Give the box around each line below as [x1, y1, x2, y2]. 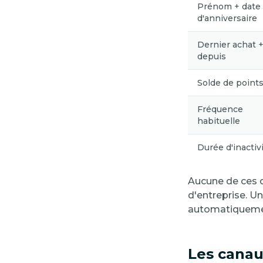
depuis [197, 51, 226, 62]
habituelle [197, 116, 240, 127]
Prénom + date [197, 1, 261, 12]
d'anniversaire [197, 13, 257, 24]
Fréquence [197, 104, 243, 115]
